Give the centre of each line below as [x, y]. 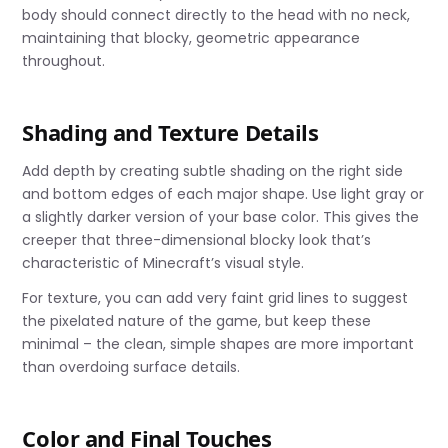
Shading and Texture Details [170, 131]
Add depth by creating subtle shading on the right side [213, 170]
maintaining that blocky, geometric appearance [191, 37]
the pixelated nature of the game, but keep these [197, 320]
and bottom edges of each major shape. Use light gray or [223, 193]
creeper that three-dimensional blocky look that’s [197, 239]
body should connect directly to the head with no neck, [216, 14]
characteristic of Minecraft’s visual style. [163, 262]
